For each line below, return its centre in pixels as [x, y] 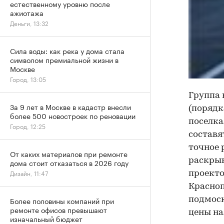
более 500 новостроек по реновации [73, 115]
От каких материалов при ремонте [69, 153]
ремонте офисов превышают [58, 209]
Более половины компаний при [62, 200]
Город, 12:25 [28, 126]
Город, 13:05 [28, 79]
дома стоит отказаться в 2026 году [69, 162]
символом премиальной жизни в [64, 59]
